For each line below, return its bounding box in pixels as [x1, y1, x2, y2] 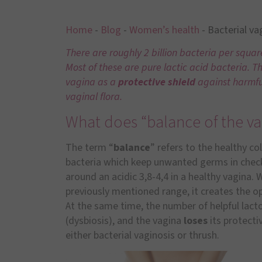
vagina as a [65, 75, 118, 90]
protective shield [118, 75, 195, 90]
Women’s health [129, 23, 199, 37]
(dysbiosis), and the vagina [65, 213, 181, 228]
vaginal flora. [65, 89, 122, 105]
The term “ [65, 140, 113, 155]
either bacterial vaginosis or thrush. [65, 227, 219, 243]
